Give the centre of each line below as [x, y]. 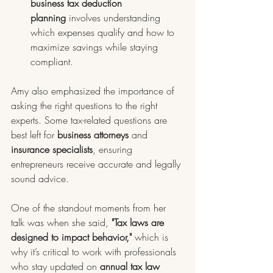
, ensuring [114, 149]
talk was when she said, [61, 222]
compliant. [52, 62]
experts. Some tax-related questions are [90, 120]
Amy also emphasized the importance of [94, 91]
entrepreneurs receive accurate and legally [97, 164]
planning [48, 18]
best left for [34, 135]
